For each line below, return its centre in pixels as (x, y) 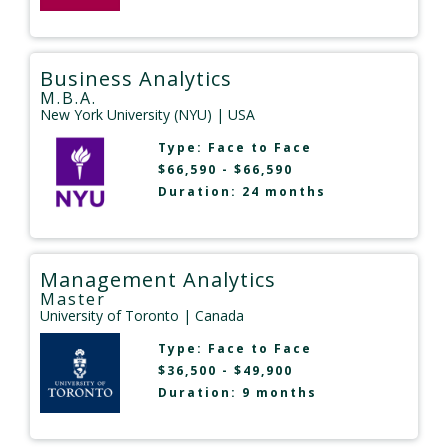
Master (73, 299)
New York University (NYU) (126, 115)
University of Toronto (109, 316)
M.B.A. (68, 98)
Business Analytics (136, 79)
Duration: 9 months (237, 393)
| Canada (211, 316)
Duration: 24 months (241, 192)
